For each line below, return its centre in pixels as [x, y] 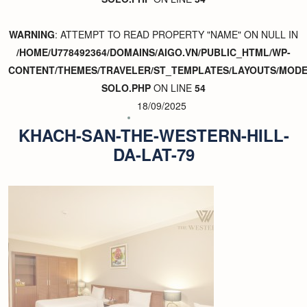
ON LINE [173, 88]
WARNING [32, 34]
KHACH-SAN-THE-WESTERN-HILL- [153, 135]
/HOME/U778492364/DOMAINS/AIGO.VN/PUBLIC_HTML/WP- [153, 52]
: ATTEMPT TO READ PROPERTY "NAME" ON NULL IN [176, 34]
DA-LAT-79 [153, 154]
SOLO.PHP [126, 88]
